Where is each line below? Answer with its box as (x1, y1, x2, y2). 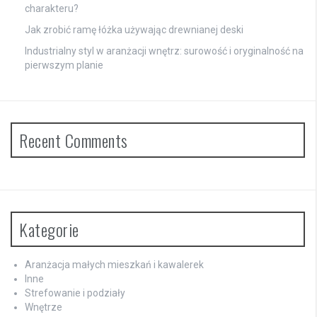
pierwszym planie (25, 59, 103, 71)
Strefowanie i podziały (25, 287, 125, 299)
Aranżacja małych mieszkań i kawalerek (25, 259, 204, 271)
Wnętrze (25, 301, 62, 313)
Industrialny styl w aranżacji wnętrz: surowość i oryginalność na (25, 45, 304, 57)
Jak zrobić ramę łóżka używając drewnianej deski (25, 24, 243, 36)
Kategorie (19, 217, 79, 243)
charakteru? (25, 3, 79, 15)
